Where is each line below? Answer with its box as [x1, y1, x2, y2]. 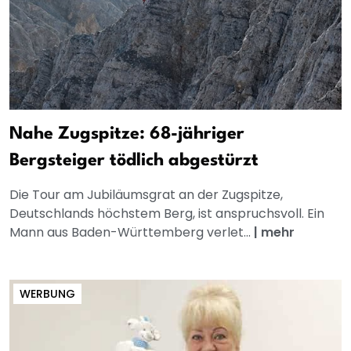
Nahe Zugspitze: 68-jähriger [9, 125, 244, 143]
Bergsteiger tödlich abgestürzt [9, 152, 259, 170]
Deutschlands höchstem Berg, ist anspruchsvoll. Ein [9, 204, 324, 223]
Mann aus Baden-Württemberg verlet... [9, 223, 254, 242]
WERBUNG [20, 286, 75, 302]
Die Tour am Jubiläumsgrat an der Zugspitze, [9, 186, 283, 204]
